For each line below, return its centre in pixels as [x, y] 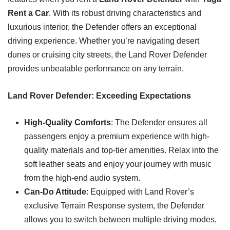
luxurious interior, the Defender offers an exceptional [102, 27]
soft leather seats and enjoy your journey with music [118, 164]
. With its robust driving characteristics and [125, 13]
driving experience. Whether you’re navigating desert [103, 41]
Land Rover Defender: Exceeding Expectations [99, 95]
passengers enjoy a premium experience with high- [117, 137]
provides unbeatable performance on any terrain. [96, 69]
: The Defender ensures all [159, 123]
